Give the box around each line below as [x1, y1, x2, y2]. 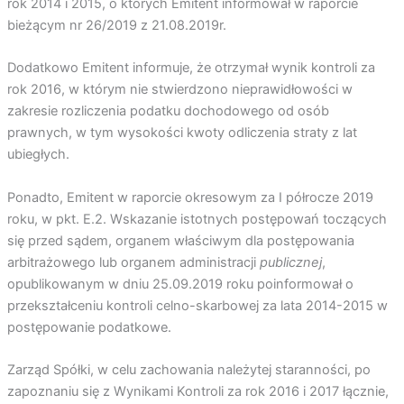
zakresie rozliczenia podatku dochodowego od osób [6, 103, 329, 120]
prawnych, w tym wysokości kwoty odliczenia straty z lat [6, 124, 357, 142]
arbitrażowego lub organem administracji [6, 253, 256, 271]
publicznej [255, 253, 322, 271]
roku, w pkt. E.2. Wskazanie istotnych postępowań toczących [6, 210, 387, 227]
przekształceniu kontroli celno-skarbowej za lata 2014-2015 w [6, 297, 388, 314]
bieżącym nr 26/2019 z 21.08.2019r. [6, 16, 226, 33]
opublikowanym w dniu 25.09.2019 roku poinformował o [6, 275, 353, 292]
